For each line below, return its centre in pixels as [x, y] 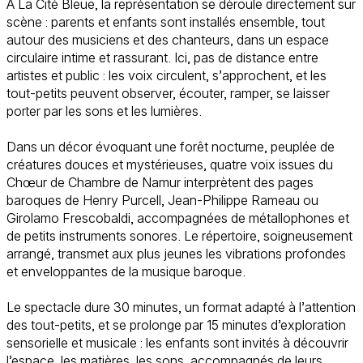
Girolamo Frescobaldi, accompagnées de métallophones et [178, 218]
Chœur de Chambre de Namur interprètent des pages [160, 182]
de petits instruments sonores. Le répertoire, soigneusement [179, 236]
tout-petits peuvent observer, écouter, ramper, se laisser [168, 93]
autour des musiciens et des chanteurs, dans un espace [168, 40]
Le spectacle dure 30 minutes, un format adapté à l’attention [181, 307]
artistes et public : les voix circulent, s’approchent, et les [167, 75]
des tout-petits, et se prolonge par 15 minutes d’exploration [176, 325]
